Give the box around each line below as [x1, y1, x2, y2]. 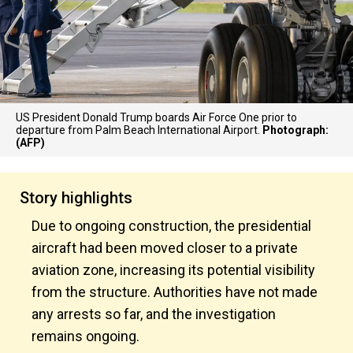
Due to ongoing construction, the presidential [32, 217, 311, 234]
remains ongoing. [32, 328, 139, 344]
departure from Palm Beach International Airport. [16, 124, 262, 136]
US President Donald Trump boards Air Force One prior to [16, 111, 297, 124]
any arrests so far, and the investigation [32, 306, 276, 322]
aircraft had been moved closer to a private [32, 240, 298, 256]
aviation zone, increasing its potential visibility [32, 262, 315, 278]
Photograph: [262, 124, 329, 136]
